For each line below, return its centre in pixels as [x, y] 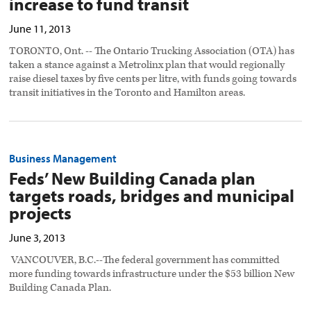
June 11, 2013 [40, 29]
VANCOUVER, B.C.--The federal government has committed [145, 260]
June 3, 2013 [37, 238]
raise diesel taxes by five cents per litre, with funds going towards [153, 79]
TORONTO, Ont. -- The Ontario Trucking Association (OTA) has [152, 51]
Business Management [63, 159]
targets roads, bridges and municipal [152, 196]
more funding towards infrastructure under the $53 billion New [152, 274]
